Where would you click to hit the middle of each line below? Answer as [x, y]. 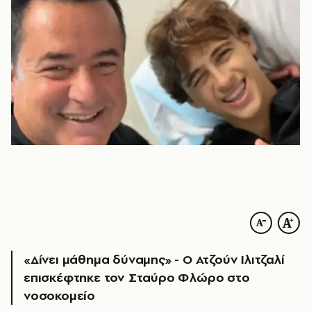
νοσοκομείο [60, 295]
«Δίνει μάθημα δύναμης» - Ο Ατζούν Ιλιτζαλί [154, 259]
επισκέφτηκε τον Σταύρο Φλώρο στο [137, 277]
